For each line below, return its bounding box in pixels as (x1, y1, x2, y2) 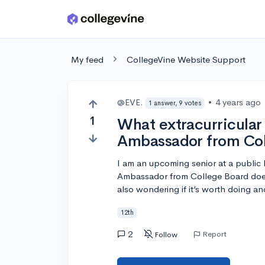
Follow (154, 229, 178, 240)
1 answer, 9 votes (148, 98, 202, 107)
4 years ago (215, 96, 261, 108)
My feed (71, 54, 104, 65)
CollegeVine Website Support (127, 54, 245, 65)
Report (202, 228, 227, 239)
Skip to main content (12, 16, 96, 27)
